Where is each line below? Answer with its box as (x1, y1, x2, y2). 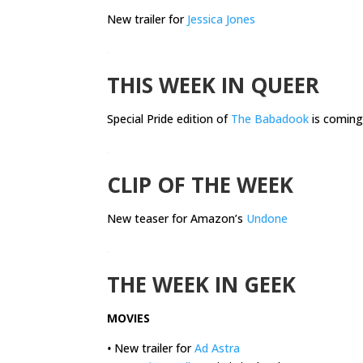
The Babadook (231, 111, 309, 127)
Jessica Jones (187, 11, 255, 28)
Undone (246, 211, 288, 227)
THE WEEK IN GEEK (107, 270, 296, 300)
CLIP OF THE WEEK (107, 170, 293, 200)
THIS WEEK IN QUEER (107, 70, 319, 100)
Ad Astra (194, 340, 240, 357)
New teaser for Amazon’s (107, 211, 246, 227)
